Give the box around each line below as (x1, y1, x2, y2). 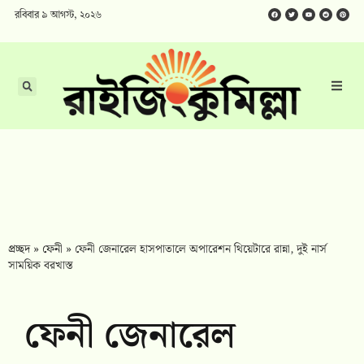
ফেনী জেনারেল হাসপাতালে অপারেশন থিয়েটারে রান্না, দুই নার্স (75, 240, 327, 259)
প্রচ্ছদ (8, 240, 30, 259)
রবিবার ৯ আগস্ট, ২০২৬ (15, 11, 102, 20)
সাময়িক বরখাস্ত (8, 257, 73, 275)
